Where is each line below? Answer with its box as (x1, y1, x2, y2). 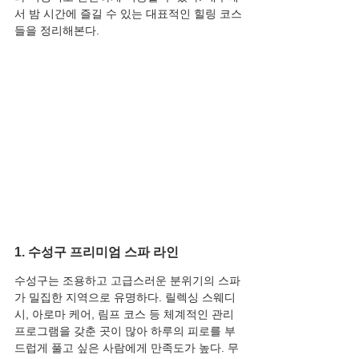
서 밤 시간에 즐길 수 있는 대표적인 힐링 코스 (14, 7, 242, 20)
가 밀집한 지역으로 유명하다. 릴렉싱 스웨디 (14, 291, 236, 304)
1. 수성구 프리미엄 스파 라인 (14, 245, 179, 259)
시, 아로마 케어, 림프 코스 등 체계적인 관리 (14, 308, 237, 321)
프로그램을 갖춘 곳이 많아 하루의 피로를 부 (14, 325, 236, 337)
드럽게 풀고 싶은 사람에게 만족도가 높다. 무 (14, 341, 239, 354)
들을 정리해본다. (14, 24, 99, 37)
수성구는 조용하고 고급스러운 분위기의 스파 (14, 274, 240, 287)
